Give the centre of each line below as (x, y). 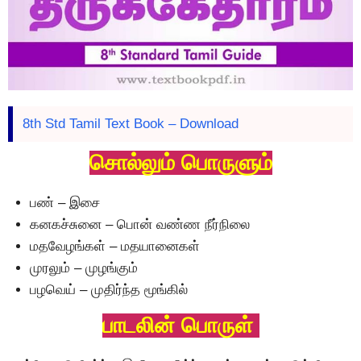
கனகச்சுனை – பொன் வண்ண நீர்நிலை (140, 225)
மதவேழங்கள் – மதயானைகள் (115, 247)
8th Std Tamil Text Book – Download (131, 124)
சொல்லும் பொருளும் (180, 163)
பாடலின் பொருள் (180, 326)
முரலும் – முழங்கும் (84, 268)
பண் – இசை (65, 203)
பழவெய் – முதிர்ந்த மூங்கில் (109, 290)
